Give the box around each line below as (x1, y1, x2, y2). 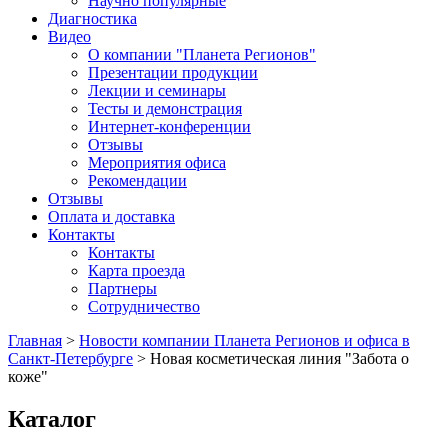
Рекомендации (88, 171, 187, 189)
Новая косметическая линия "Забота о (150, 349, 409, 367)
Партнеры (88, 279, 157, 297)
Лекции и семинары (88, 81, 226, 99)
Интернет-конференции (88, 117, 251, 135)
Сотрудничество (88, 297, 200, 315)
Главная (8, 331, 62, 349)
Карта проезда (88, 261, 185, 279)
